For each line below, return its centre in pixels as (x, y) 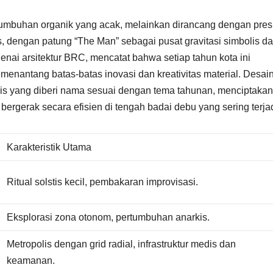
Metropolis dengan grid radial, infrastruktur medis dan (122, 244)
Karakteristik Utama (49, 147)
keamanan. (31, 261)
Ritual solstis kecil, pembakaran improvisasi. (103, 182)
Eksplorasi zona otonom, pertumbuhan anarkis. (108, 218)
